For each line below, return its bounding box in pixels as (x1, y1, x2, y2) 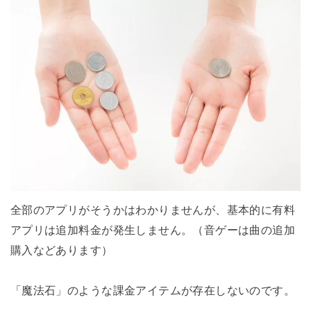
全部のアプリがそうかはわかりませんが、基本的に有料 (10, 203, 296, 217)
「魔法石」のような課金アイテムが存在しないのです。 (10, 284, 296, 297)
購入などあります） (10, 244, 113, 257)
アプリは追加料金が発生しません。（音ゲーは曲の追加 (10, 224, 296, 237)
